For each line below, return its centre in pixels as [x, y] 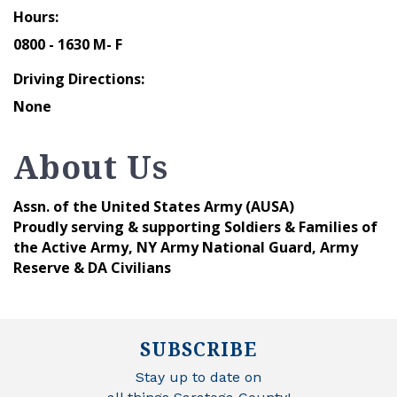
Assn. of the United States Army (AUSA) [154, 206]
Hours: [36, 16]
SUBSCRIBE [198, 349]
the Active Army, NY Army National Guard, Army [186, 247]
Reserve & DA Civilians [92, 267]
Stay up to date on [198, 377]
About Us [91, 167]
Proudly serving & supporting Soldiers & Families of [195, 226]
